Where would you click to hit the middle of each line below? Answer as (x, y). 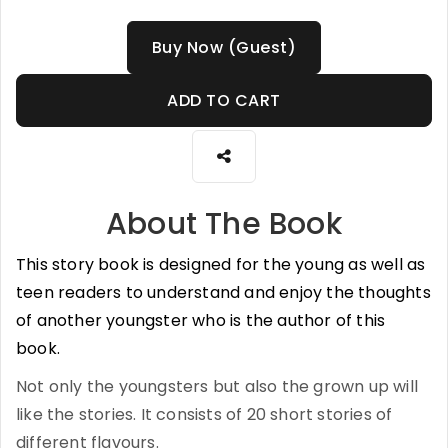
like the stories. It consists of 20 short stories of (204, 414)
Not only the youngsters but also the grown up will (217, 386)
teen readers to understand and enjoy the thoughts (223, 292)
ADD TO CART (224, 100)
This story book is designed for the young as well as (221, 264)
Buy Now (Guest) (224, 47)
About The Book (224, 223)
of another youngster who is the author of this (201, 320)
